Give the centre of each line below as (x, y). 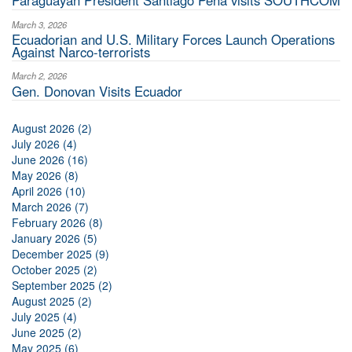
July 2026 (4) (44, 144)
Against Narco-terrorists (81, 51)
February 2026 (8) (57, 223)
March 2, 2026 (39, 76)
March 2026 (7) (50, 207)
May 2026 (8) (45, 176)
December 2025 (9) (60, 254)
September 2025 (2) (62, 286)
